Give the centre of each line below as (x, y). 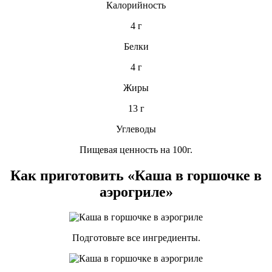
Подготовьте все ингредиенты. (136, 238)
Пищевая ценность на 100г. (136, 149)
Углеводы (136, 129)
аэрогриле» (136, 192)
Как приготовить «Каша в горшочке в (136, 175)
